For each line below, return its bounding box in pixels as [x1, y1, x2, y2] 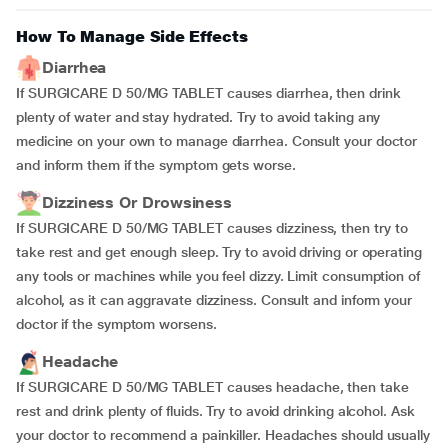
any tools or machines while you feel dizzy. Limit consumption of [16, 268, 420, 284]
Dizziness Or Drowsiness [42, 193, 233, 212]
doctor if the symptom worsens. [16, 316, 217, 332]
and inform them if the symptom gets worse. [16, 157, 296, 173]
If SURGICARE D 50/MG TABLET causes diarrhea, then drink [16, 85, 401, 101]
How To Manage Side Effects [16, 27, 248, 46]
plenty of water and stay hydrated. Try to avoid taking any [16, 109, 381, 125]
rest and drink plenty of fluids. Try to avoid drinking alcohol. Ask [16, 403, 415, 419]
